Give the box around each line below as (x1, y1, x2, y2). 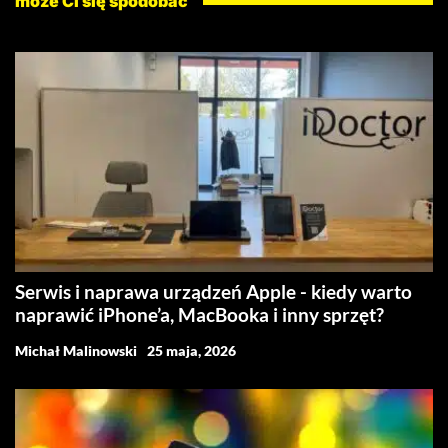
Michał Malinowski (15, 341, 137, 359)
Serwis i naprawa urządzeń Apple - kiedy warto (15, 279, 412, 303)
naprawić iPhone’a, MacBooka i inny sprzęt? (15, 302, 384, 326)
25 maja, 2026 (147, 341, 236, 359)
